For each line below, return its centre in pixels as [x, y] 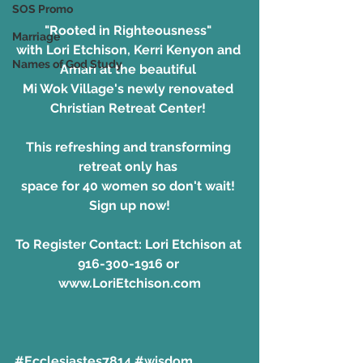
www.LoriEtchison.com [130, 283]
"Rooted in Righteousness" [128, 30]
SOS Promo [43, 9]
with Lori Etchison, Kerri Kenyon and [130, 49]
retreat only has [130, 166]
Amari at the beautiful [130, 69]
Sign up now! [130, 205]
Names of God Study [67, 64]
